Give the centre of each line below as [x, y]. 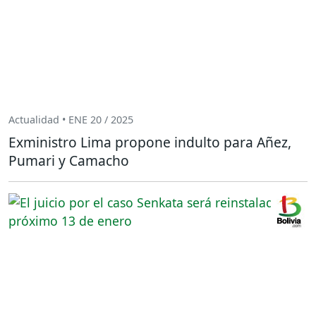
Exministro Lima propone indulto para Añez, [150, 142]
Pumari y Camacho [69, 160]
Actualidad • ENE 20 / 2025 [71, 120]
